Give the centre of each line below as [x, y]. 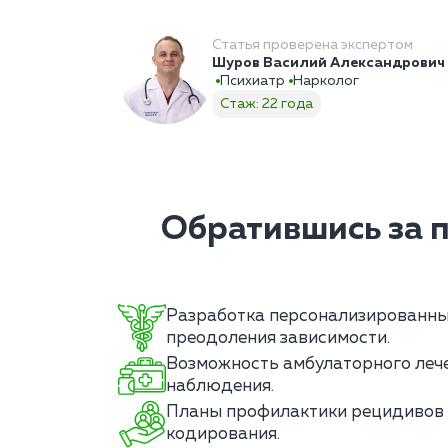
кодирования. [223, 435]
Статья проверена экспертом [312, 45]
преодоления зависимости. [278, 339]
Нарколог [326, 81]
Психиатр [252, 81]
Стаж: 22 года [266, 104]
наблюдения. [220, 387]
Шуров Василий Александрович [328, 63]
